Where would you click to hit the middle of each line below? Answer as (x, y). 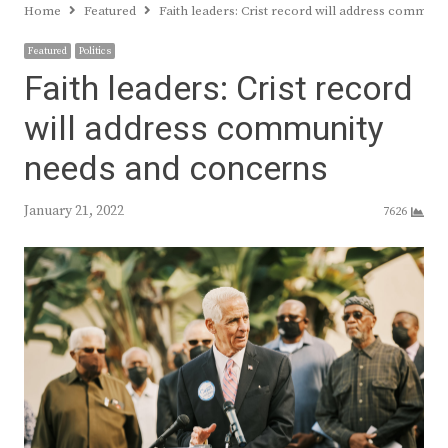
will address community (204, 129)
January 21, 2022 (74, 211)
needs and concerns (176, 169)
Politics (95, 51)
